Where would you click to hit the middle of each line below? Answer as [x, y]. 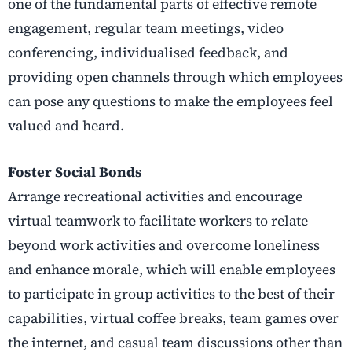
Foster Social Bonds [75, 172]
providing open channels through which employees [175, 77]
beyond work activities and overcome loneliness [164, 246]
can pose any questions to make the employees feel [170, 102]
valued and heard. [66, 126]
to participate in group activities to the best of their [171, 294]
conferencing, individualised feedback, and [148, 53]
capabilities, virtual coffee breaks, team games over [173, 319]
